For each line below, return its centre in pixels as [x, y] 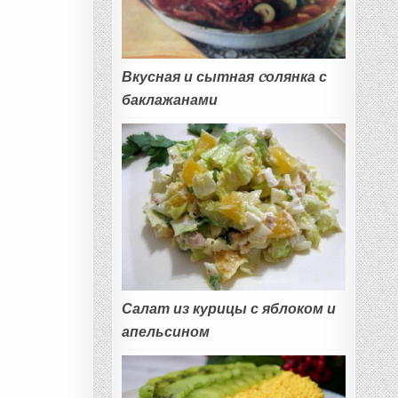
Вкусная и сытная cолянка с [224, 76]
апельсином [165, 331]
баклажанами [169, 99]
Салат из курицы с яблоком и [228, 308]
